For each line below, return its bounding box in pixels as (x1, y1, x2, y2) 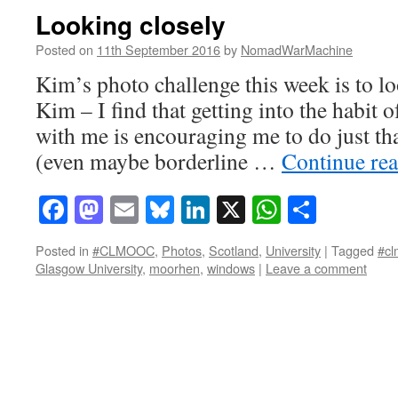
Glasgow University (36, 259, 142, 278)
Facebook (68, 190, 177, 229)
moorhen (149, 259, 200, 278)
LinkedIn (210, 190, 314, 229)
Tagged (331, 241, 374, 260)
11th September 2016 (97, 40, 220, 59)
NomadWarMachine (241, 40, 353, 59)
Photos (162, 241, 202, 260)
